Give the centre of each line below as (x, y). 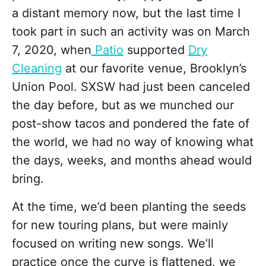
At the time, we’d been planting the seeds (129, 207)
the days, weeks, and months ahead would (132, 161)
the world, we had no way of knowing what (133, 142)
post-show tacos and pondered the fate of (131, 124)
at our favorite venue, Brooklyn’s (154, 69)
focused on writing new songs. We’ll (113, 244)
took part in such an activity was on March (131, 32)
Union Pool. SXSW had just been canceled (131, 87)
